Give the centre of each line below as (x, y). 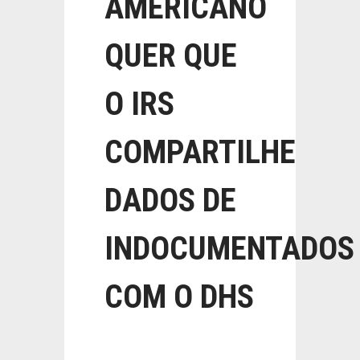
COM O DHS (179, 297)
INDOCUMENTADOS (229, 249)
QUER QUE (171, 56)
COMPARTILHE (200, 152)
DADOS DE (170, 200)
